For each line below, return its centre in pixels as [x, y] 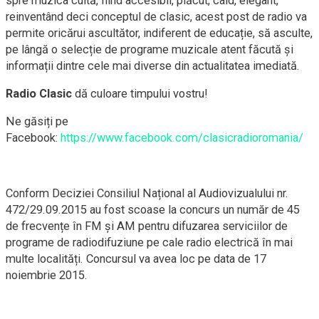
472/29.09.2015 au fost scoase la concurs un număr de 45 [153, 209]
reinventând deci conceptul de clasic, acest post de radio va [156, 16]
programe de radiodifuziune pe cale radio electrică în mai [149, 242]
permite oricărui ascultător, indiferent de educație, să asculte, [159, 33]
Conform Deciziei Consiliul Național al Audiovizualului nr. [147, 193]
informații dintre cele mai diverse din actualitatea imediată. [153, 66]
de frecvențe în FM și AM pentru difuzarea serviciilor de [147, 226]
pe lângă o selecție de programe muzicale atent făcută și [150, 49]
